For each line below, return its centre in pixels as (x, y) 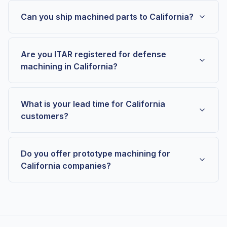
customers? (45, 116)
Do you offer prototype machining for (96, 154)
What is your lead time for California (93, 104)
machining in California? (69, 66)
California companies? (66, 166)
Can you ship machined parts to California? (107, 17)
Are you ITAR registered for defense (93, 54)
